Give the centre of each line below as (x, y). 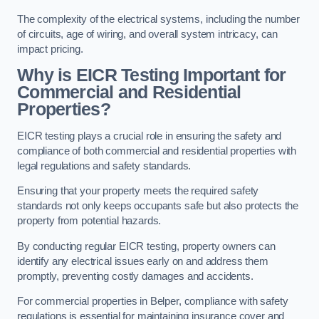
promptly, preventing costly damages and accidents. (135, 276)
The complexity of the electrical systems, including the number (158, 19)
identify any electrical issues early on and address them (143, 261)
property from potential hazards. (89, 221)
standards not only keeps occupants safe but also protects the (158, 206)
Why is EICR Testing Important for (152, 75)
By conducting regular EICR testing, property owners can (147, 246)
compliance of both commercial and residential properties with (157, 151)
